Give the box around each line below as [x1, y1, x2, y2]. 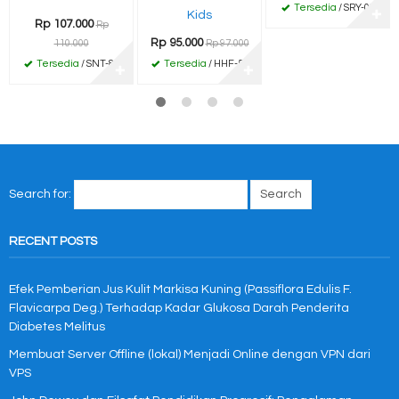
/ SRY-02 [336, 2, 375, 12]
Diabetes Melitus [9, 321, 105, 333]
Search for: [9, 188, 71, 200]
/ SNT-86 [78, 58, 119, 69]
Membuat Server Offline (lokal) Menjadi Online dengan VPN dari [9, 348, 370, 361]
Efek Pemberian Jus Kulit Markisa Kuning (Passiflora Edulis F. [9, 283, 352, 296]
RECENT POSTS [9, 235, 97, 248]
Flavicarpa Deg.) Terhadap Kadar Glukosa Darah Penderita [9, 302, 349, 314]
